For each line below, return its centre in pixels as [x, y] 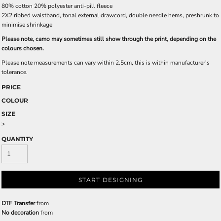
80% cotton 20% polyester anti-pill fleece [57, 6]
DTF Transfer [18, 203]
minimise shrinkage [27, 25]
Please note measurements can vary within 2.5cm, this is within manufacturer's [106, 63]
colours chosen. [23, 48]
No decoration [20, 213]
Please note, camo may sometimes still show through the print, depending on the [109, 39]
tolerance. [15, 72]
